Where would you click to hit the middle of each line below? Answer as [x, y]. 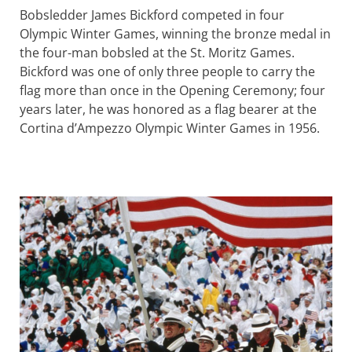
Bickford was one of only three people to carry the [167, 72]
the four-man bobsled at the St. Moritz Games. [157, 53]
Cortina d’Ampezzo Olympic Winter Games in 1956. [170, 128]
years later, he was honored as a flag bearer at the [168, 110]
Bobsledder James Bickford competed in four [152, 15]
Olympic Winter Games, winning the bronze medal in [175, 34]
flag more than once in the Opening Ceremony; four [172, 91]
